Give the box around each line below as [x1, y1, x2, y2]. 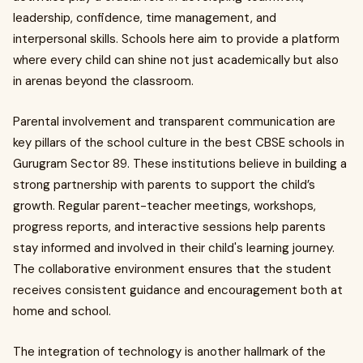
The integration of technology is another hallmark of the [13, 343, 326, 360]
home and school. [13, 302, 111, 319]
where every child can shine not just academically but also [13, 51, 339, 68]
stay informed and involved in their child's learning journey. [13, 239, 335, 256]
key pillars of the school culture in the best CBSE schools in [13, 134, 344, 151]
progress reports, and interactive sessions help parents [13, 218, 326, 235]
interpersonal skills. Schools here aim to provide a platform [13, 30, 340, 47]
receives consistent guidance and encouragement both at [13, 281, 343, 298]
